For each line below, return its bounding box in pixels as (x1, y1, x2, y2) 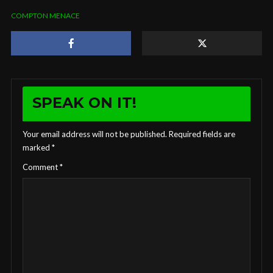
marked (23, 142, 52, 152)
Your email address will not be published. (23, 129, 167, 139)
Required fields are (169, 129, 235, 139)
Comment (23, 161, 60, 172)
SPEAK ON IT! (32, 93, 136, 112)
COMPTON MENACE (11, 10, 80, 20)
